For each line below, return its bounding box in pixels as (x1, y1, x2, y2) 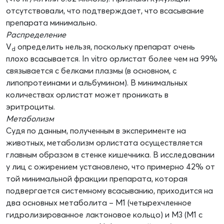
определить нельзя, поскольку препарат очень (15, 41, 195, 52)
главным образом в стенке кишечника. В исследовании (6, 149, 214, 160)
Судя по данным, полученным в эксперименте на (6, 125, 186, 136)
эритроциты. (6, 101, 55, 112)
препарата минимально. (6, 17, 97, 28)
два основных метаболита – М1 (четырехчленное (6, 197, 191, 208)
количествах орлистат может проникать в (6, 89, 168, 100)
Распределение (6, 29, 66, 40)
